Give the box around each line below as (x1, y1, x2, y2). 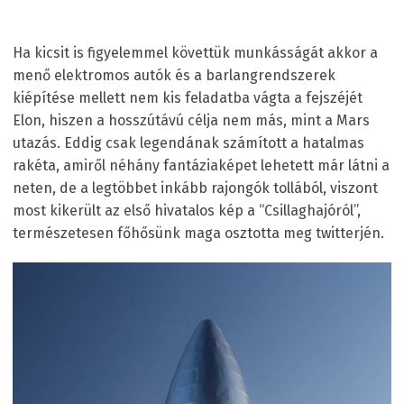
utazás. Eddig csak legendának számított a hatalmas (13, 133, 364, 151)
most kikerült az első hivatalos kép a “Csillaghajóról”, (13, 201, 361, 219)
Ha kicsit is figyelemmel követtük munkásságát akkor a (13, 43, 378, 61)
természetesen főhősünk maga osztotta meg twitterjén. (13, 224, 384, 242)
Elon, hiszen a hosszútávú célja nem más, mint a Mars (13, 111, 370, 129)
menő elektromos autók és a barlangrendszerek (13, 66, 335, 84)
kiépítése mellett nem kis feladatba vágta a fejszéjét (13, 88, 363, 106)
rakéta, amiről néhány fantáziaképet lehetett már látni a (13, 156, 390, 174)
